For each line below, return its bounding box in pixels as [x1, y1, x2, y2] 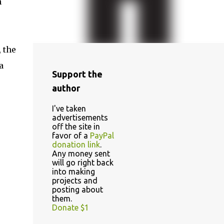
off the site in [51, 122, 100, 131]
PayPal [89, 131, 114, 140]
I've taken [51, 104, 86, 113]
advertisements [51, 113, 108, 122]
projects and [51, 176, 97, 185]
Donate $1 [51, 203, 89, 212]
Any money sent [51, 149, 110, 158]
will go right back [51, 158, 113, 167]
